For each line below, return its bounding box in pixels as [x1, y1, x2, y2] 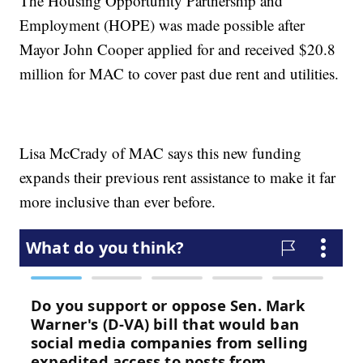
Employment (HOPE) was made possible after [19, 14, 305, 35]
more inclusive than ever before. [19, 190, 216, 211]
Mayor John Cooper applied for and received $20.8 [19, 38, 336, 59]
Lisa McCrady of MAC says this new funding [19, 142, 302, 163]
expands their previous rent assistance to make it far [19, 166, 336, 187]
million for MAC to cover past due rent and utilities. [19, 62, 340, 83]
